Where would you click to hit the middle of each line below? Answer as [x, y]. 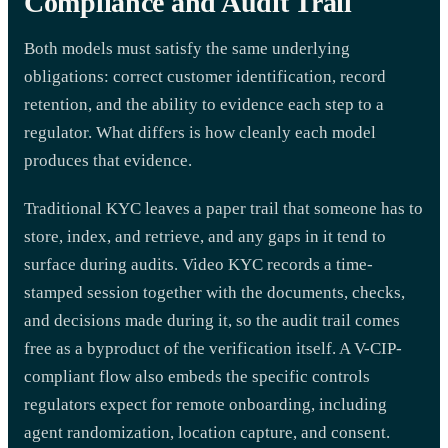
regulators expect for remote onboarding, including [205, 404]
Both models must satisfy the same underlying [187, 48]
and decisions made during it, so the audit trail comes [212, 320]
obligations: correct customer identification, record [205, 76]
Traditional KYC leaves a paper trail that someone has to [223, 208]
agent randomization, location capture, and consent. [207, 432]
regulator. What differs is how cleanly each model [200, 132]
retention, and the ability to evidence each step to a [204, 104]
